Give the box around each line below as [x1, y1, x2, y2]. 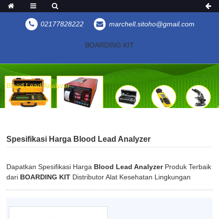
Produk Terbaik [163, 163, 212, 171]
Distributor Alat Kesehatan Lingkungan [70, 173, 191, 181]
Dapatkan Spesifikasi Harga [6, 163, 94, 171]
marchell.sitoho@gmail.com [109, 20, 195, 28]
